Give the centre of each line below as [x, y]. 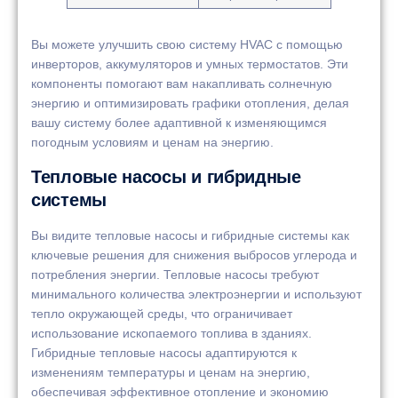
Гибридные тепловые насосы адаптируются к [164, 352]
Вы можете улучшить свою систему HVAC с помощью [187, 45]
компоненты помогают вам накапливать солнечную [182, 84]
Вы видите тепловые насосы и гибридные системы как [190, 235]
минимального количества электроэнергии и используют [196, 294]
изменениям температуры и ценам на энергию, [171, 372]
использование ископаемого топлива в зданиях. [171, 333]
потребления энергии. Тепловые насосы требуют [175, 274]
